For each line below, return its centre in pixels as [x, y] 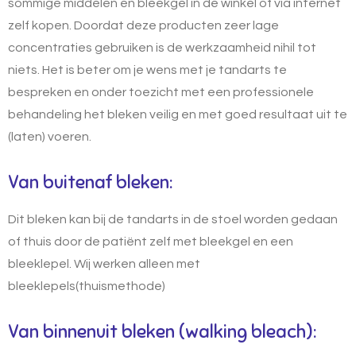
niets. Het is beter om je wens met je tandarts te [147, 70]
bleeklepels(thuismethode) [87, 286]
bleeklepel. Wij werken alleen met [104, 263]
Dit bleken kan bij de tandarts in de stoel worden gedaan [173, 219]
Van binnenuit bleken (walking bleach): [162, 331]
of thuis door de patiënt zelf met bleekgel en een [151, 241]
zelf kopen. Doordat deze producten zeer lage [143, 25]
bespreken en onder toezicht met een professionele [161, 92]
